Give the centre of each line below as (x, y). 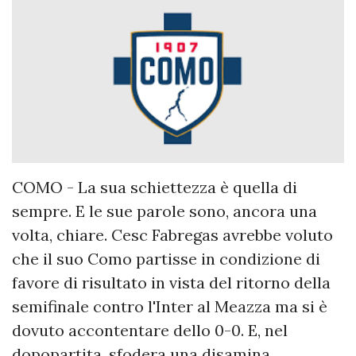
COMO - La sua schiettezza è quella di (155, 188)
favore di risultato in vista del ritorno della (171, 283)
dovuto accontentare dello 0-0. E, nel (150, 331)
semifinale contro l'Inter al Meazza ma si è (170, 307)
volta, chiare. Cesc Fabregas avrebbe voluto (172, 235)
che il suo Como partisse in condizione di (166, 259)
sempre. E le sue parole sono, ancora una (164, 211)
